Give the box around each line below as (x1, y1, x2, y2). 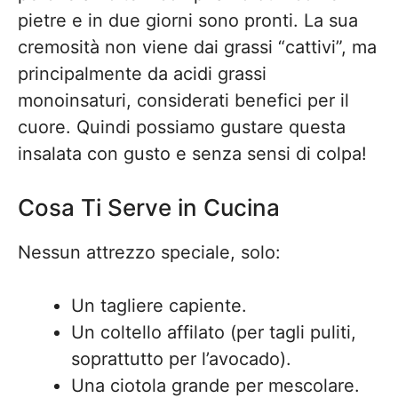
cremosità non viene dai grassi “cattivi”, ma (18, 36, 377, 58)
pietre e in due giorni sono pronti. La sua (18, 10, 358, 31)
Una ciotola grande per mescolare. (71, 375, 360, 396)
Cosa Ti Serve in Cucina (18, 194, 280, 221)
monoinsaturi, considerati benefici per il (18, 90, 349, 111)
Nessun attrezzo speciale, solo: (18, 242, 281, 263)
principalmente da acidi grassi (18, 63, 267, 84)
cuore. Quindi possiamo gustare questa (18, 116, 346, 138)
